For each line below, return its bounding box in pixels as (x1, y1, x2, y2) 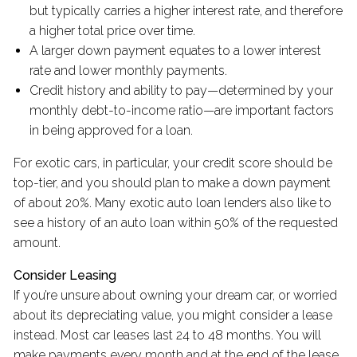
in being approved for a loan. (29, 123, 194, 139)
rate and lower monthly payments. (29, 63, 231, 79)
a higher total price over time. (29, 23, 199, 39)
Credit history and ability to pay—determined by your (29, 83, 334, 99)
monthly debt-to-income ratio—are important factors (29, 103, 335, 119)
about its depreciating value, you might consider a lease (14, 308, 333, 324)
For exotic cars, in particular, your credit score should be (14, 155, 333, 171)
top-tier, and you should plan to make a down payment (14, 175, 331, 191)
